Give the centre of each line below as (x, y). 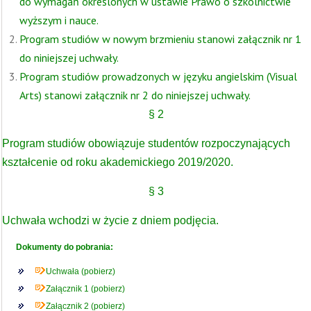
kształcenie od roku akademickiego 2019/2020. (118, 162)
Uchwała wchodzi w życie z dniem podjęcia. (110, 220)
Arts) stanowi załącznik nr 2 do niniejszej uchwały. (135, 95)
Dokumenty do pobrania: (65, 247)
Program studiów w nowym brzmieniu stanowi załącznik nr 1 (160, 39)
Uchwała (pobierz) (81, 271)
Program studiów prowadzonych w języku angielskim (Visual (158, 76)
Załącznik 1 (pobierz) (85, 289)
